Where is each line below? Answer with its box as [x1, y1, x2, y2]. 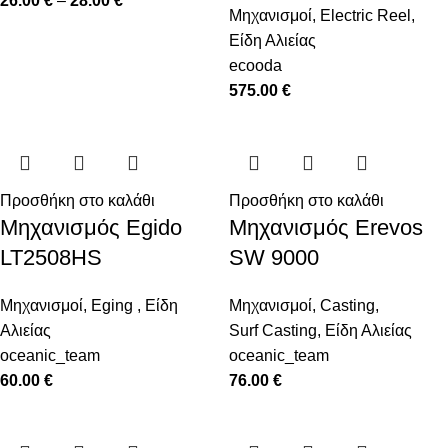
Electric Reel [320, 7, 411, 25]
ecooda [229, 57, 282, 75]
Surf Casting [229, 322, 317, 340]
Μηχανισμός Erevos [229, 215, 423, 241]
